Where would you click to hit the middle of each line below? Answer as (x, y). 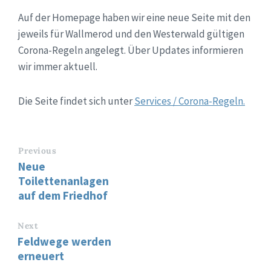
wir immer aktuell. (58, 67)
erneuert (41, 256)
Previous (38, 151)
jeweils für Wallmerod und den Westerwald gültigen (131, 34)
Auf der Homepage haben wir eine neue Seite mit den (134, 18)
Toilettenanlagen (64, 181)
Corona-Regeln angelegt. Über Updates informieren (131, 51)
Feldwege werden (64, 242)
